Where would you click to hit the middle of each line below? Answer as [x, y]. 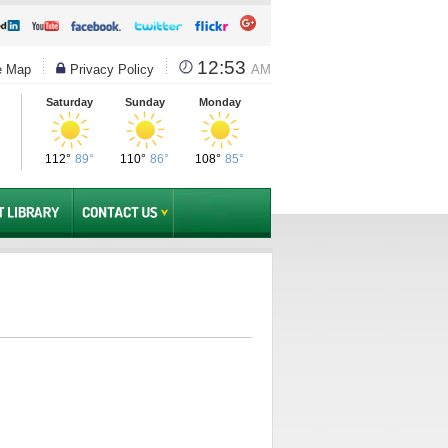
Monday [219, 102]
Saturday [69, 102]
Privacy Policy [110, 69]
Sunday [144, 102]
